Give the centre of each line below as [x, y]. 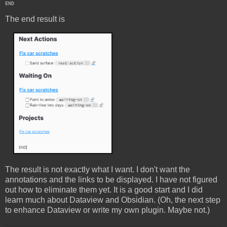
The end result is [35, 19]
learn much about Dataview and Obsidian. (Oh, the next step [113, 200]
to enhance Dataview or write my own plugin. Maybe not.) [107, 210]
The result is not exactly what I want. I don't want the [98, 170]
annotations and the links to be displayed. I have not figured [111, 180]
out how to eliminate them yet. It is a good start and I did [104, 190]
